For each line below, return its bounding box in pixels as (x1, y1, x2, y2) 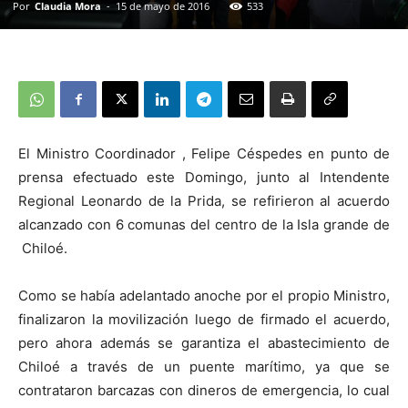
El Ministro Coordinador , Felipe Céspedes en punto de (18, 145, 390, 163)
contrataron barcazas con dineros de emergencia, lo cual (18, 382, 390, 400)
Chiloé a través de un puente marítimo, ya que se (18, 358, 390, 376)
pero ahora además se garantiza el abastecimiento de (18, 334, 390, 352)
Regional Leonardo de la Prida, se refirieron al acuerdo (18, 192, 390, 210)
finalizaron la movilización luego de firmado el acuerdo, (18, 311, 390, 329)
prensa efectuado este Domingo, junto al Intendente (18, 168, 390, 187)
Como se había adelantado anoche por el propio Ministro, (18, 287, 390, 305)
